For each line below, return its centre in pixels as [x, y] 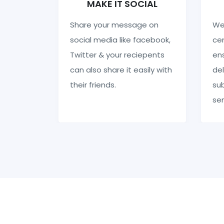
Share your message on [114, 24]
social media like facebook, [120, 39]
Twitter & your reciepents [117, 54]
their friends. [93, 84]
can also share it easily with [121, 69]
